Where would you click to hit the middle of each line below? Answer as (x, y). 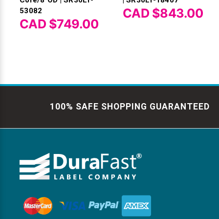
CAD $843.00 (163, 13)
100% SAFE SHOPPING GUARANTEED (130, 107)
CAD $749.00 (59, 24)
